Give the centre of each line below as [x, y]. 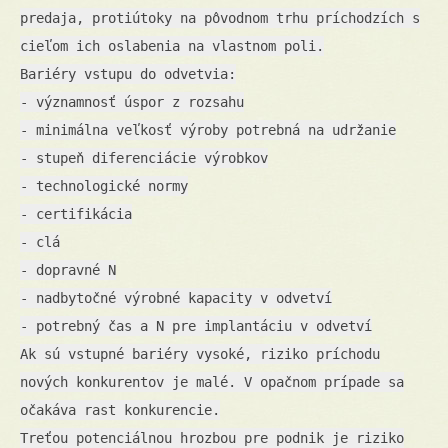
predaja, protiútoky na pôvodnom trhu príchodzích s [220, 17]
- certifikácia [76, 213]
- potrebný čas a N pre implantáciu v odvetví [196, 325]
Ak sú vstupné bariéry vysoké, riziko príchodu [200, 353]
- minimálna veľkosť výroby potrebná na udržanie [208, 129]
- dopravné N [68, 269]
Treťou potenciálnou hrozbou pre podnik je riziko [212, 437]
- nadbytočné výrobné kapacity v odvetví [176, 297]
